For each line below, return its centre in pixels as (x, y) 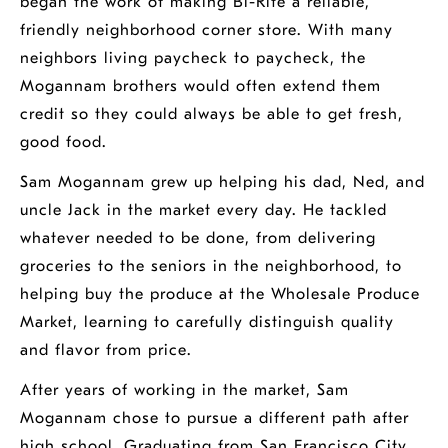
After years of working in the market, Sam (184, 390)
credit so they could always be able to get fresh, (211, 114)
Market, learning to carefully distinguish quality (207, 322)
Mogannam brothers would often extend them (200, 86)
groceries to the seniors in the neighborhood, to (211, 266)
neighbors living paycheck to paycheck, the (193, 58)
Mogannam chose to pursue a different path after (214, 418)
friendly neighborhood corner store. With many (206, 30)
